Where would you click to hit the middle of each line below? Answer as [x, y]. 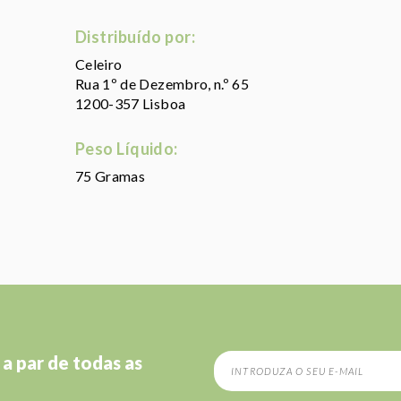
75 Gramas [111, 176]
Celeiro [99, 64]
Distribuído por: [136, 37]
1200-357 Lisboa [131, 103]
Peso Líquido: [127, 149]
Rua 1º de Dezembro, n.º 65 [162, 84]
